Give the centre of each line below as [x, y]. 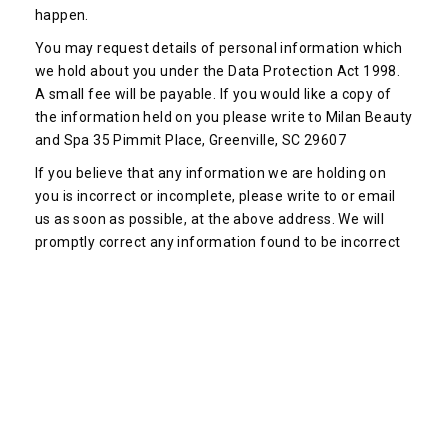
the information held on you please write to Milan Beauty [224, 117]
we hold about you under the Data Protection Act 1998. [218, 71]
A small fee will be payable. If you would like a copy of [213, 94]
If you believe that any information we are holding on [211, 173]
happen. [62, 15]
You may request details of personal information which [219, 48]
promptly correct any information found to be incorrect [218, 242]
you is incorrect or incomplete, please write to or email [215, 196]
